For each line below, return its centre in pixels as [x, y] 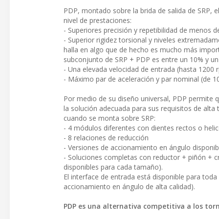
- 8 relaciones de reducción [106, 138]
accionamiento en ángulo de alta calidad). [129, 187]
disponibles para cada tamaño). [113, 167]
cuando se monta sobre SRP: [109, 118]
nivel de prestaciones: [98, 21]
